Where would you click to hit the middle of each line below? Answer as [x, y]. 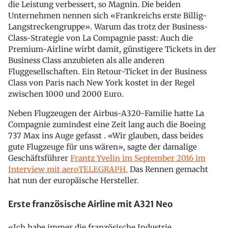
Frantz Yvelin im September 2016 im [138, 158]
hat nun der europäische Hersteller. [74, 180]
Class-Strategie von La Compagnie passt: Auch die [101, 38]
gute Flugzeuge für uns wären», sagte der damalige [103, 147]
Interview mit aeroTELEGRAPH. [68, 169]
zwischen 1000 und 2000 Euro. [66, 94]
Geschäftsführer [39, 158]
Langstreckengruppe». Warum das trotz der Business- [108, 27]
